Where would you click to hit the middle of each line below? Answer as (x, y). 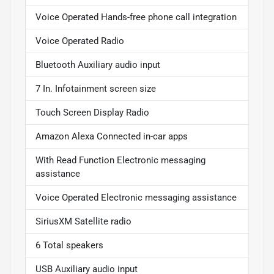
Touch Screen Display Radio (92, 112)
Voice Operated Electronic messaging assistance (136, 197)
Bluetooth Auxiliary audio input (98, 65)
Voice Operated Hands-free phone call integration (136, 17)
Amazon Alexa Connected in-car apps (112, 136)
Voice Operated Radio (80, 41)
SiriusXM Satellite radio (83, 221)
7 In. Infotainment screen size (96, 88)
